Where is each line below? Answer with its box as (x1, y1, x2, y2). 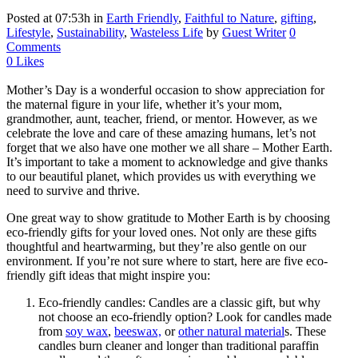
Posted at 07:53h (6, 11, 90, 26)
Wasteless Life (130, 26, 203, 40)
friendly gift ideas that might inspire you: (6, 268, 210, 283)
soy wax (66, 324, 108, 339)
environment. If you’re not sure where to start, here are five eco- (6, 254, 328, 268)
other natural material (178, 324, 284, 339)
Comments (6, 40, 61, 54)
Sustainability (57, 26, 124, 40)
